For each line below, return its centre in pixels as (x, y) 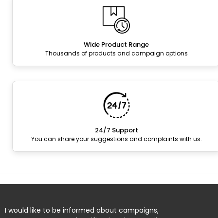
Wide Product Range (116, 45)
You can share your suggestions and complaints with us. (117, 139)
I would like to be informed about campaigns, (82, 210)
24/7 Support (117, 130)
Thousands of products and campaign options (116, 54)
